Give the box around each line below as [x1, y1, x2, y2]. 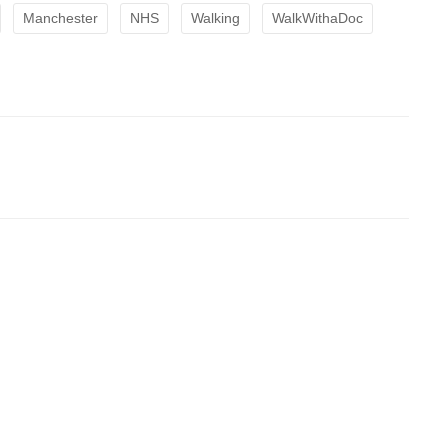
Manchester [23, 10, 98, 26]
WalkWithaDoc [272, 10, 363, 26]
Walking [191, 10, 240, 26]
